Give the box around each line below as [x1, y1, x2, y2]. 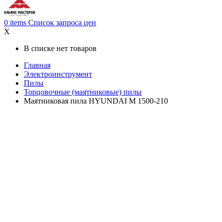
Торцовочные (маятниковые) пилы [24, 88, 142, 97]
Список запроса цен [28, 18, 96, 27]
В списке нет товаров [24, 44, 97, 53]
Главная [24, 61, 51, 70]
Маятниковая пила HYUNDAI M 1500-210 [24, 97, 168, 106]
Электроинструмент [24, 70, 92, 79]
